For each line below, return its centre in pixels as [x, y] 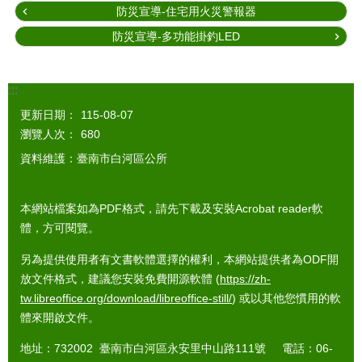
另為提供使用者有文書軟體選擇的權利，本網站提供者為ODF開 [179, 259]
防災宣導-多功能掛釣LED [176, 36]
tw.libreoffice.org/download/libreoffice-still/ [126, 298]
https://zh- [245, 278]
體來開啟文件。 [60, 317]
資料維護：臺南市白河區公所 [94, 158]
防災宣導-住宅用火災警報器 [186, 11]
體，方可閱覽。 [60, 228]
